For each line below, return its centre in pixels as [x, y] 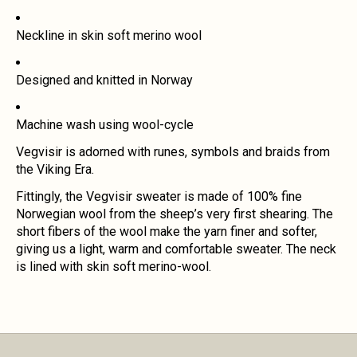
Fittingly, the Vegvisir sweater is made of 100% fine [159, 197]
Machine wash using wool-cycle [105, 125]
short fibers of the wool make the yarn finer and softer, [167, 232]
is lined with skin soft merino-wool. [114, 267]
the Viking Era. [57, 170]
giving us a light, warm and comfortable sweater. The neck [176, 249]
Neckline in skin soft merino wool [109, 36]
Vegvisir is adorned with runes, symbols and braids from [173, 152]
